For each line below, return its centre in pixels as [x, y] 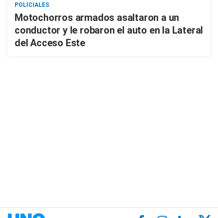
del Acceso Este [50, 43]
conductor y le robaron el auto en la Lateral [109, 30]
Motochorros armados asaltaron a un [97, 18]
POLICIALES [32, 5]
